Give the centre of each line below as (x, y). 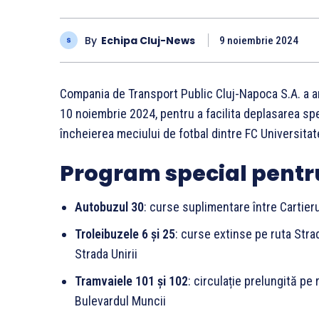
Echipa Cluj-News (148, 40)
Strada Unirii (106, 254)
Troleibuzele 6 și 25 (125, 234)
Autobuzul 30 (109, 207)
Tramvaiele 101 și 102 (131, 281)
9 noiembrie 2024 (259, 41)
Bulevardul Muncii (120, 301)
